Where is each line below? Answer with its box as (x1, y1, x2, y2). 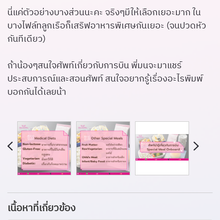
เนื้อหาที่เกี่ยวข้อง (7, 200, 76, 217)
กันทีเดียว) (7, 31, 46, 47)
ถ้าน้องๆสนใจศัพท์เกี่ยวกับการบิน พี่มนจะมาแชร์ (7, 58, 182, 73)
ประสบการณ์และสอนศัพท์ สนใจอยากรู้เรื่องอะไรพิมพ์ (7, 71, 203, 86)
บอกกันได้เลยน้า (7, 84, 66, 100)
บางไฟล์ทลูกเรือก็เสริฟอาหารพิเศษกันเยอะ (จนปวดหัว (7, 18, 206, 33)
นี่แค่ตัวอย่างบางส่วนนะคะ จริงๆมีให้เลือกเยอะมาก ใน (7, 5, 201, 20)
